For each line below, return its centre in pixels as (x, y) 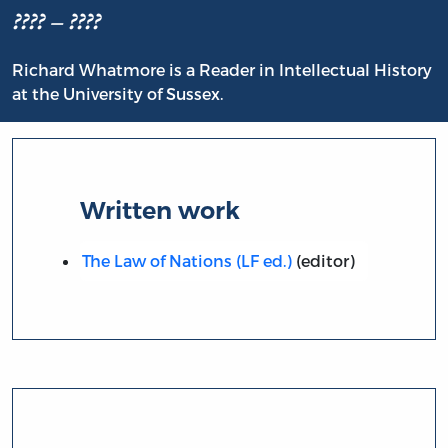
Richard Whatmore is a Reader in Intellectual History (222, 70)
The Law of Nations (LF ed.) (186, 260)
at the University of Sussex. (117, 94)
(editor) (323, 260)
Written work (160, 210)
